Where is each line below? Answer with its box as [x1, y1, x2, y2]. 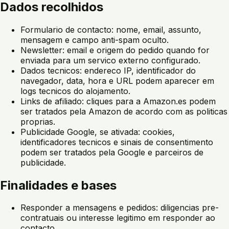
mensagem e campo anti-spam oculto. [20, 34, 169, 45]
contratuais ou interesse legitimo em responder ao [20, 213, 215, 223]
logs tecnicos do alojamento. [20, 85, 130, 96]
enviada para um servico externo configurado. [20, 55, 200, 65]
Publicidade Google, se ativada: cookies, [20, 126, 175, 137]
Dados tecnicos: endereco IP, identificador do [20, 65, 196, 76]
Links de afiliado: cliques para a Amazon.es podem [20, 96, 216, 106]
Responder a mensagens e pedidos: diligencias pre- [20, 202, 219, 213]
